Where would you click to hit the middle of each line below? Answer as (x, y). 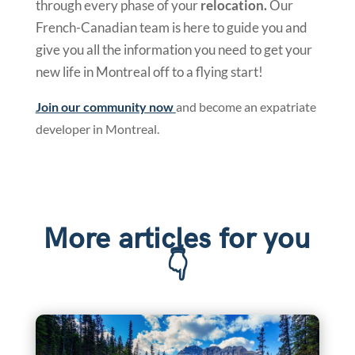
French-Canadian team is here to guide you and (171, 28)
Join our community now (104, 107)
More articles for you (177, 240)
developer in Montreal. (97, 129)
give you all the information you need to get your (174, 50)
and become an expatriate (246, 107)
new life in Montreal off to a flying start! (149, 72)
